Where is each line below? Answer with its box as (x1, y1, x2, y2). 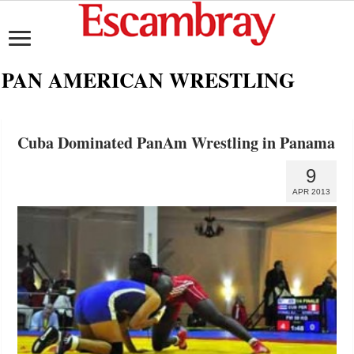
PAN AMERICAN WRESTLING (2, 65, 296, 95)
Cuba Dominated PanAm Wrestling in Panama (17, 131, 336, 154)
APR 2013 (292, 187, 330, 196)
